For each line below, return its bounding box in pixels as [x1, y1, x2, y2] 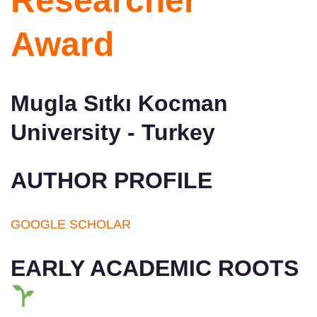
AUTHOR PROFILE [11, 167, 219, 193]
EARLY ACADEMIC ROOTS [11, 255, 299, 281]
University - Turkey [11, 120, 215, 146]
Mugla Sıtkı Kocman [11, 91, 228, 117]
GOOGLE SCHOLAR [11, 217, 131, 231]
